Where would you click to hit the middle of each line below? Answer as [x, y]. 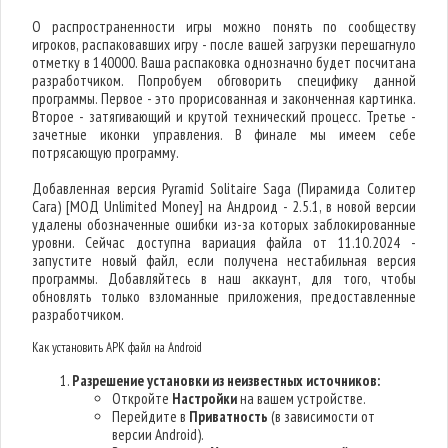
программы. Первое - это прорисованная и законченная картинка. [224, 98]
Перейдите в [151, 416]
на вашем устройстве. [302, 398]
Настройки [205, 398]
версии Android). [158, 434]
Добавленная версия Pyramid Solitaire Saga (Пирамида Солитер [224, 188]
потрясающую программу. [106, 152]
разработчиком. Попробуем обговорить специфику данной [224, 80]
